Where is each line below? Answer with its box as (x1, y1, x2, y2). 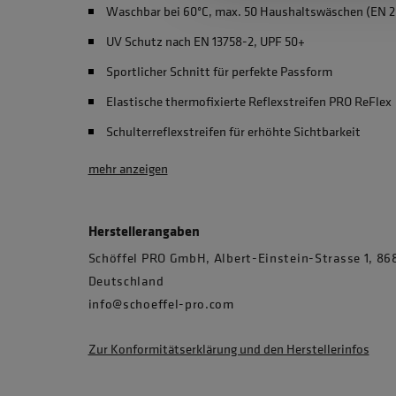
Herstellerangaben (88, 221, 200, 240)
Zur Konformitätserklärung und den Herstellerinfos (88, 339, 369, 358)
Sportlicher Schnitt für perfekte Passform (105, 62, 332, 80)
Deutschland (88, 271, 164, 290)
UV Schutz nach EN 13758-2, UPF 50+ (105, 32, 305, 50)
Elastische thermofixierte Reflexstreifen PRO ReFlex (105, 92, 392, 110)
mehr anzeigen (88, 159, 168, 178)
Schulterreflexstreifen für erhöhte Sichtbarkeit (105, 122, 361, 141)
